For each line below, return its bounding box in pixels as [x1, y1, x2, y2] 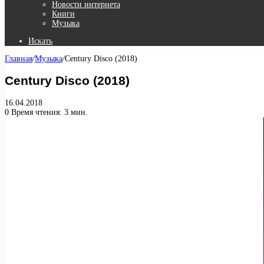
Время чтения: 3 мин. [9, 107, 88, 117]
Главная [5, 54, 32, 63]
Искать [28, 37, 52, 45]
